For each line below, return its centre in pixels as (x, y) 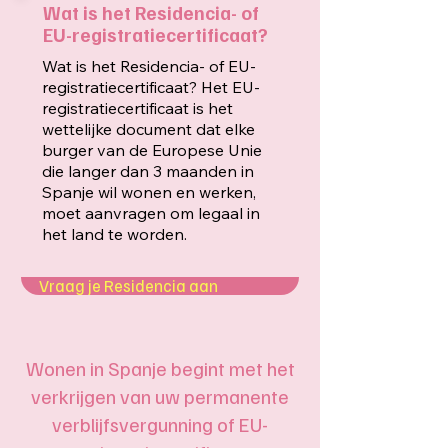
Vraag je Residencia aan (128, 285)
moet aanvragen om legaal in (151, 213)
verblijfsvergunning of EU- (160, 424)
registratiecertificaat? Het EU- (151, 87)
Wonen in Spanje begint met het (160, 368)
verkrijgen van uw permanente (160, 396)
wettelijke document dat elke (148, 129)
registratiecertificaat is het (137, 108)
